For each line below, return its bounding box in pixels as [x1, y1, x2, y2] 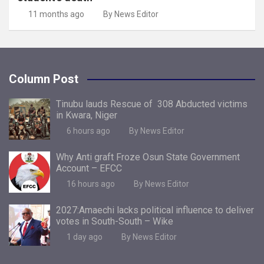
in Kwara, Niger [56, 109, 117, 121]
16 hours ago [66, 179, 115, 189]
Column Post [9, 71, 78, 86]
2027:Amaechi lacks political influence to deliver [56, 204, 254, 216]
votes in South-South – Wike [56, 215, 173, 227]
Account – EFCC [56, 162, 122, 174]
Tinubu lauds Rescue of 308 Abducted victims [56, 98, 247, 110]
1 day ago [66, 232, 103, 242]
